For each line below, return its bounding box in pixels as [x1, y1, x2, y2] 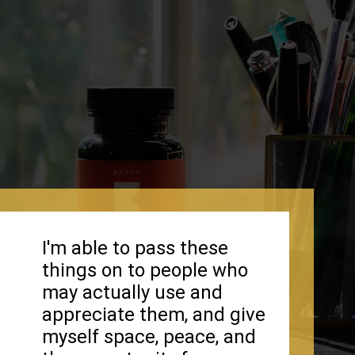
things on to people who [42, 258, 249, 281]
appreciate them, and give [42, 303, 266, 326]
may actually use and [42, 281, 223, 303]
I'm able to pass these [42, 236, 229, 259]
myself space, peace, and [42, 325, 257, 348]
